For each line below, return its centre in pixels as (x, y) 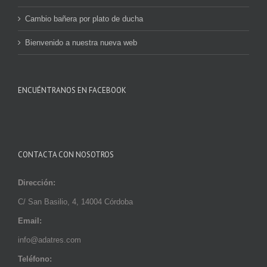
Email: (30, 221)
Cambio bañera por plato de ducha (84, 18)
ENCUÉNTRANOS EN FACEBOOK (72, 90)
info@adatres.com (49, 240)
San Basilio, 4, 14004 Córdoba (80, 201)
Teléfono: (35, 259)
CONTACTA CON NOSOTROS (66, 154)
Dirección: (37, 182)
